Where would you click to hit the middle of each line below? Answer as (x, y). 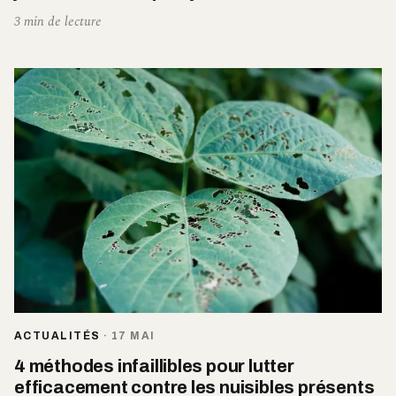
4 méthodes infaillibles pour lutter (154, 366)
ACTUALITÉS (57, 336)
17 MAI (133, 336)
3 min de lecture (58, 21)
